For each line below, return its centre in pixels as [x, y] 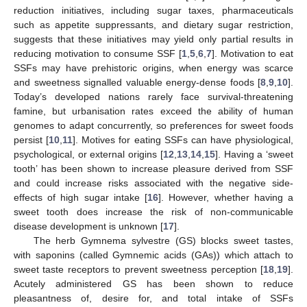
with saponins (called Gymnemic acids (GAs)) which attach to [153, 255]
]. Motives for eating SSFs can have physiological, [183, 139]
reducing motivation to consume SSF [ [98, 53]
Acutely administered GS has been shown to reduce [153, 283]
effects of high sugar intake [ [81, 197]
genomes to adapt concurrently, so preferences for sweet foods [153, 125]
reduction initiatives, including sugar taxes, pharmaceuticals [153, 10]
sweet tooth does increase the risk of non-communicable [153, 211]
